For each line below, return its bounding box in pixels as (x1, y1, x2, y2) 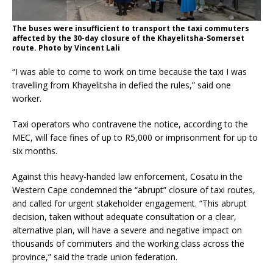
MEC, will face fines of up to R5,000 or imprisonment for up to (12, 132, 258, 144)
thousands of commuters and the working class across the (12, 238, 244, 250)
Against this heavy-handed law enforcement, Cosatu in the (12, 171, 243, 183)
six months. (12, 145, 57, 157)
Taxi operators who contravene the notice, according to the (12, 118, 248, 130)
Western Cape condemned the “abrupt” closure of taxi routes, (12, 184, 255, 196)
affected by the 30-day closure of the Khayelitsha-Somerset (12, 33, 244, 44)
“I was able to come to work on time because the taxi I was (12, 66, 247, 78)
